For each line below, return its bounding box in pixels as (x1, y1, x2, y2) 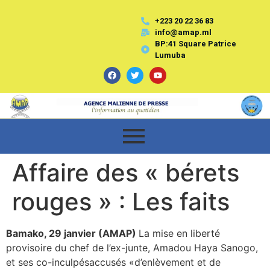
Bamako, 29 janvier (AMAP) (6, 227, 139, 239)
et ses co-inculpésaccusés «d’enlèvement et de (6, 256, 221, 268)
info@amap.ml (154, 28, 212, 37)
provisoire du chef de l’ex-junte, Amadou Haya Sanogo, (6, 241, 258, 254)
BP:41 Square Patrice (154, 39, 236, 48)
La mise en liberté (139, 227, 220, 239)
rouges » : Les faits (12, 186, 230, 216)
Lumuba (154, 51, 186, 60)
